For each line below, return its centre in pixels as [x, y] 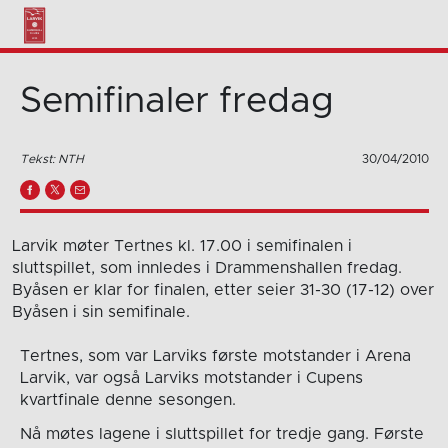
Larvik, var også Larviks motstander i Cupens [191, 377]
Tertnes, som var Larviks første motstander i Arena [215, 355]
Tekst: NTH [51, 158]
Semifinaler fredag [176, 101]
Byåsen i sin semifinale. [101, 311]
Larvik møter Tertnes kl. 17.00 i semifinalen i [182, 245]
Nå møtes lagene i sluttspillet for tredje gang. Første [221, 433]
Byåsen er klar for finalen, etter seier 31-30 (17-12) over [223, 289]
